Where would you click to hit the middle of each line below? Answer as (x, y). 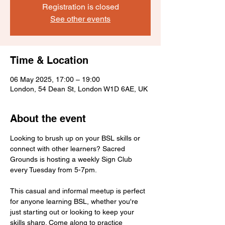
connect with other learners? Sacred (69, 149)
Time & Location (49, 61)
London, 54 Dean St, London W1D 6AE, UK (79, 89)
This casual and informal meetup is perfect (79, 191)
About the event (48, 119)
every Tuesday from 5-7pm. (53, 170)
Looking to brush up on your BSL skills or (76, 138)
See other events (80, 19)
